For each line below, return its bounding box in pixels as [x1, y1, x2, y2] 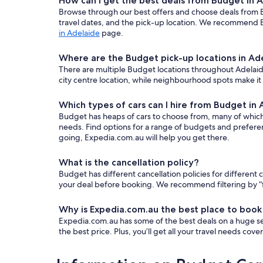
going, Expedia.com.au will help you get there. [59, 132, 230, 143]
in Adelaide [59, 28, 100, 38]
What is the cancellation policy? [59, 157, 199, 168]
